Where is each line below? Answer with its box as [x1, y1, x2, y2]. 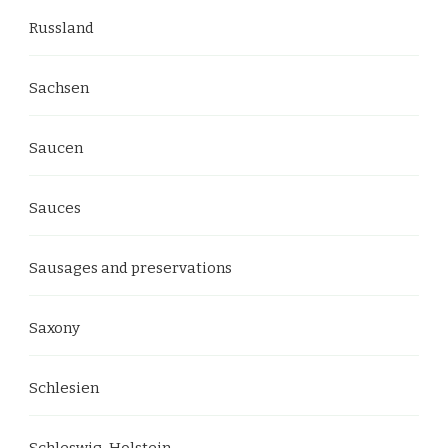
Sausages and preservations [29, 258, 232, 277]
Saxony [29, 318, 80, 337]
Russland [29, 18, 94, 37]
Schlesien [29, 378, 99, 397]
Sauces [29, 198, 81, 217]
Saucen [29, 138, 83, 157]
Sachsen [29, 78, 89, 97]
